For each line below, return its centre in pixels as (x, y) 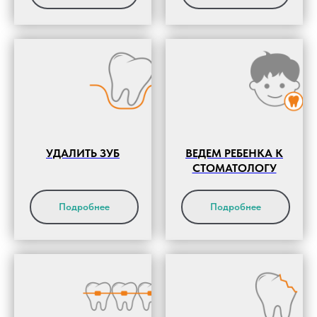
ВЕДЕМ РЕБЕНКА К (234, 153)
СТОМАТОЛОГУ (234, 168)
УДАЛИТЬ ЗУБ (83, 153)
